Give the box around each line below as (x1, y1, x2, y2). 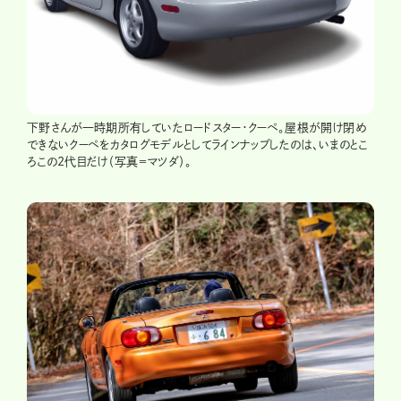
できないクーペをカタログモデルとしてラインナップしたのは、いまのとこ (27, 138, 368, 150)
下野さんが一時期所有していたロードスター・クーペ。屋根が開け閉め (27, 121, 366, 133)
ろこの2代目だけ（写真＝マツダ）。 (27, 155, 192, 167)
